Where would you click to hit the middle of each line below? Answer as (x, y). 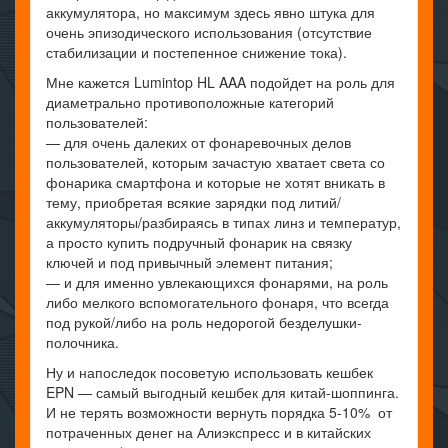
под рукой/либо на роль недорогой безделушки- (204, 322)
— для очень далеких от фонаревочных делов (198, 142)
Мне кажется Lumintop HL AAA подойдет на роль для (220, 82)
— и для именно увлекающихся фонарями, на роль (217, 282)
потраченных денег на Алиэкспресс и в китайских (208, 432)
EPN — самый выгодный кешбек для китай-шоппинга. (222, 392)
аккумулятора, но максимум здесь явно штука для (210, 12)
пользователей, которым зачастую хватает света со (215, 162)
